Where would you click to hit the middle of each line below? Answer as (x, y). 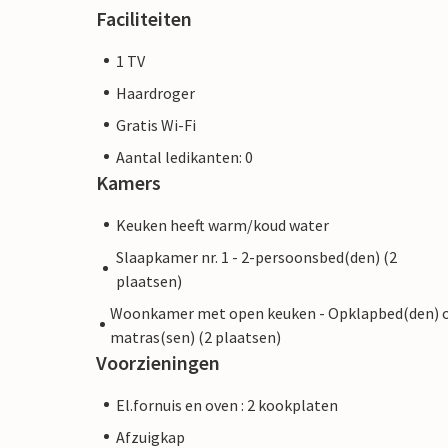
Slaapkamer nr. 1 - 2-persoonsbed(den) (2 (256, 256)
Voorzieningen (158, 362)
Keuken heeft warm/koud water (222, 224)
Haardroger (155, 92)
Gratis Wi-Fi (156, 124)
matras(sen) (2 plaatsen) (195, 336)
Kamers (128, 182)
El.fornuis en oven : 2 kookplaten (227, 404)
